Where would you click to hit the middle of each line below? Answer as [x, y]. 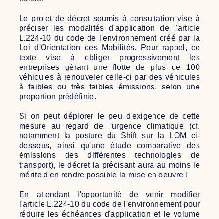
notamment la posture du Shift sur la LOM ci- [109, 135]
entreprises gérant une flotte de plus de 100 [109, 67]
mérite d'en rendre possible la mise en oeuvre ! [104, 175]
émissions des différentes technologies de [109, 155]
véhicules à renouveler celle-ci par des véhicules [109, 77]
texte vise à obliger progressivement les [109, 57]
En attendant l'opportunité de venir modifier [109, 194]
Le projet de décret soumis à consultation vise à [109, 18]
